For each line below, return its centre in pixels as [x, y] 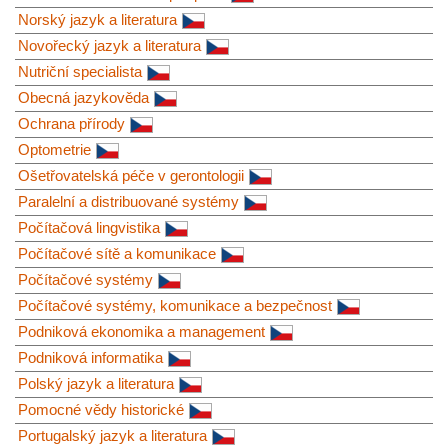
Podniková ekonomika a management [141, 331]
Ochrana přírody [71, 123]
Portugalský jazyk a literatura [112, 435]
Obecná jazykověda [83, 97]
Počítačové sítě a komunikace [117, 253]
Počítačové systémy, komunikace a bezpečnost [175, 305]
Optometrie [54, 149]
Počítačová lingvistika [89, 227]
